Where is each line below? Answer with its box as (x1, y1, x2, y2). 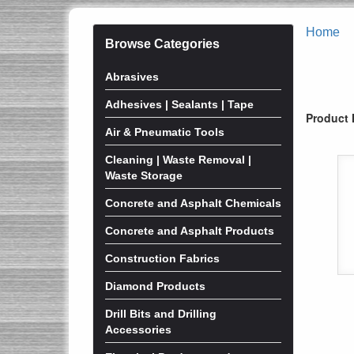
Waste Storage (105, 169, 183, 182)
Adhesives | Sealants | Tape (105, 98, 254, 111)
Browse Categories (105, 37, 220, 51)
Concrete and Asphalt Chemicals (105, 197, 281, 209)
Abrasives (105, 70, 159, 83)
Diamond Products (105, 280, 205, 292)
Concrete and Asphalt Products (105, 224, 274, 237)
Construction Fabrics (105, 252, 220, 265)
